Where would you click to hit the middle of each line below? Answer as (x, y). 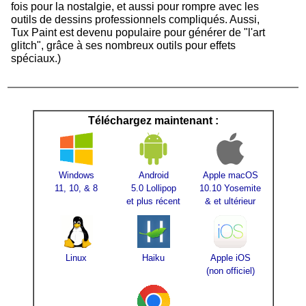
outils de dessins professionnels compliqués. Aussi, (135, 19)
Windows (76, 175)
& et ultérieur (230, 201)
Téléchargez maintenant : (153, 120)
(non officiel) (230, 270)
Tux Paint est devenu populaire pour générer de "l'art (138, 32)
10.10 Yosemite (230, 188)
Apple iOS (230, 258)
